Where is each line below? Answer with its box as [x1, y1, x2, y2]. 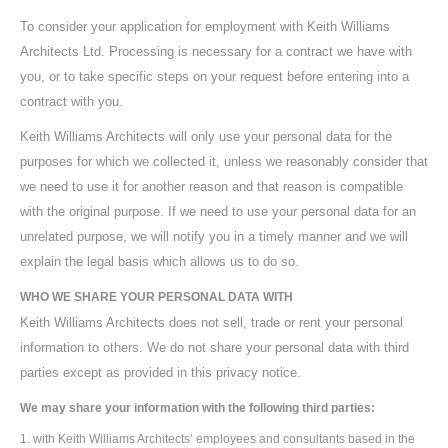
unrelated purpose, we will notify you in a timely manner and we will [20, 229, 408, 244]
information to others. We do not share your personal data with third [20, 340, 409, 355]
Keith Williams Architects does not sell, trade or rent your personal [20, 315, 403, 330]
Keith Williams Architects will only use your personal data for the [20, 129, 392, 144]
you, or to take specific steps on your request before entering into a [20, 69, 409, 84]
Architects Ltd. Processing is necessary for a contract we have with [20, 44, 412, 59]
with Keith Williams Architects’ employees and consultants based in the [33, 432, 415, 446]
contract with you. [20, 94, 123, 109]
